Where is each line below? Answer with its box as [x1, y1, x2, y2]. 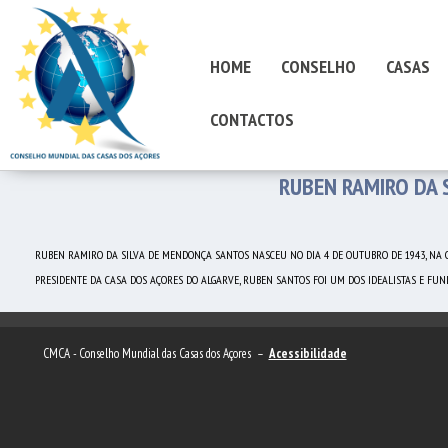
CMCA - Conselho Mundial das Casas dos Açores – [42, 345, 269, 362]
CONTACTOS [210, 108, 294, 131]
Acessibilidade [268, 345, 347, 362]
